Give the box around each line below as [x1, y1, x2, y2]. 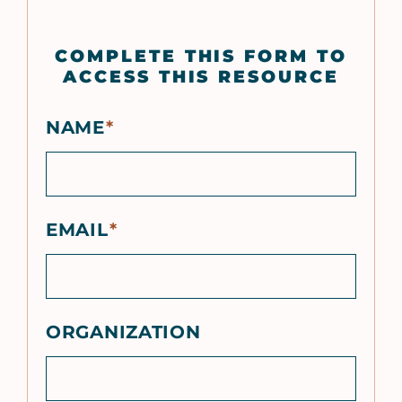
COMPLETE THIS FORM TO [55, 46, 347, 67]
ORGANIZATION [46, 321, 201, 344]
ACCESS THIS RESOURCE [63, 66, 339, 88]
